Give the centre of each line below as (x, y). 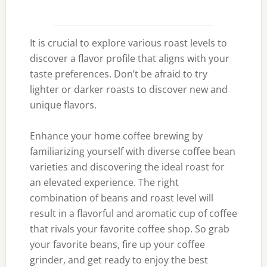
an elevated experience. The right (104, 182)
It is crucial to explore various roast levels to (128, 43)
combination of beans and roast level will (121, 198)
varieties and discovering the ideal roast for (127, 167)
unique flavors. (63, 105)
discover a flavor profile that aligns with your (129, 58)
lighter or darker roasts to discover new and (128, 89)
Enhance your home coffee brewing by (116, 136)
